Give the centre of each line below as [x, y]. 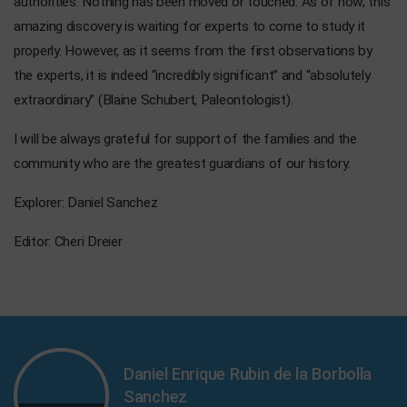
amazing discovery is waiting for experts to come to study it [190, 26]
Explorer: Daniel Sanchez [86, 202]
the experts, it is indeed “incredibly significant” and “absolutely [192, 75]
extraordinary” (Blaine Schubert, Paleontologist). [154, 99]
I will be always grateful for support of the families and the [185, 139]
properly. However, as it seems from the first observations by [193, 50]
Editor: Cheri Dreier [68, 241]
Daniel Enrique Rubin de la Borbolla [248, 373]
